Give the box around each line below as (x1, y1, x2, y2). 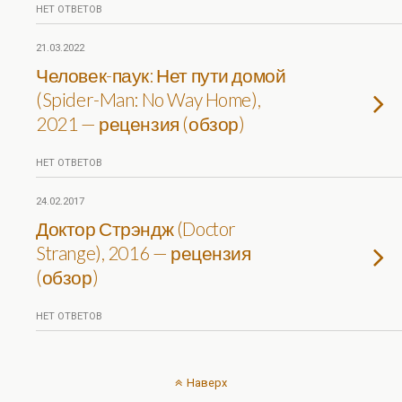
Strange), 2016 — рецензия (36, 241, 251, 264)
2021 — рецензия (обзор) (36, 112, 245, 135)
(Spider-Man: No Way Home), (36, 88, 261, 110)
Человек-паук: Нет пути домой (36, 64, 286, 86)
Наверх (187, 376, 227, 389)
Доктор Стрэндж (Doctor (36, 217, 236, 240)
